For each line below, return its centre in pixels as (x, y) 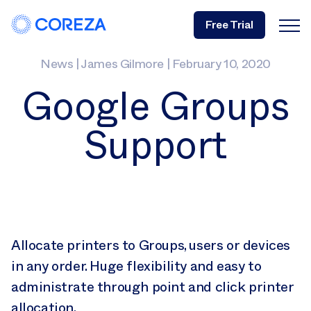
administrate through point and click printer (153, 287)
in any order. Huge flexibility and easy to (136, 266)
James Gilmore (122, 64)
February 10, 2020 (221, 64)
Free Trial (229, 24)
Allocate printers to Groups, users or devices (151, 245)
